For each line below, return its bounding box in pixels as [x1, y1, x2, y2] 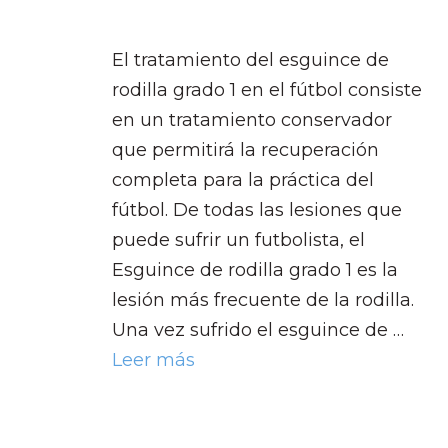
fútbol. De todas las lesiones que [112, 198, 402, 221]
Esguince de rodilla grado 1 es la [112, 258, 398, 281]
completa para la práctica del [112, 168, 374, 191]
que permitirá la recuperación [112, 138, 379, 161]
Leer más [112, 348, 195, 371]
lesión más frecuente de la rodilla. [112, 288, 414, 311]
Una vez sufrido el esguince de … [112, 318, 404, 341]
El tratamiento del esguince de [112, 48, 389, 71]
